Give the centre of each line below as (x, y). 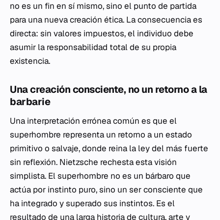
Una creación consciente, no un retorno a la (109, 89)
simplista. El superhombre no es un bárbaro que (100, 176)
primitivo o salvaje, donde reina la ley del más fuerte (109, 148)
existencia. (30, 61)
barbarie (30, 102)
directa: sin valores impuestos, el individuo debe (102, 33)
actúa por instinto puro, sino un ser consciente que (106, 190)
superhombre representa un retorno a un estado (101, 135)
